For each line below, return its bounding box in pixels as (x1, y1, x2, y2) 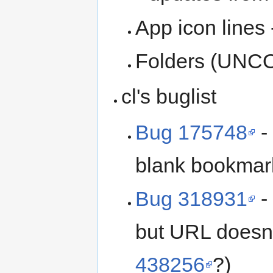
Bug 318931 (135, 186, 247, 210)
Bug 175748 (135, 120, 247, 144)
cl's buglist (121, 85, 217, 108)
